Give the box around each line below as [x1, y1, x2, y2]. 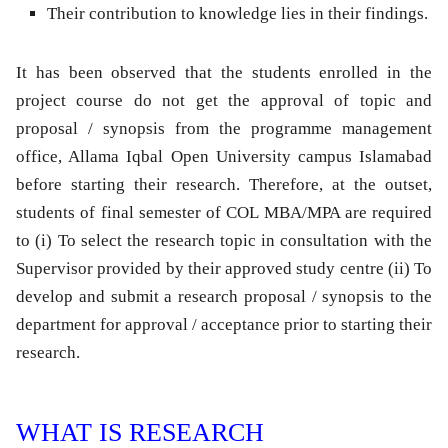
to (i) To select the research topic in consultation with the [16, 231, 432, 251]
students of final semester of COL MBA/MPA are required [16, 203, 432, 223]
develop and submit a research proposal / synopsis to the [16, 287, 432, 307]
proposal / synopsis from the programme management [16, 119, 432, 139]
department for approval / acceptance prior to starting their [16, 315, 432, 335]
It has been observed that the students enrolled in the [16, 63, 432, 83]
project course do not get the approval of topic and [16, 91, 432, 111]
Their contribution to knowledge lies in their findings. [47, 4, 428, 24]
